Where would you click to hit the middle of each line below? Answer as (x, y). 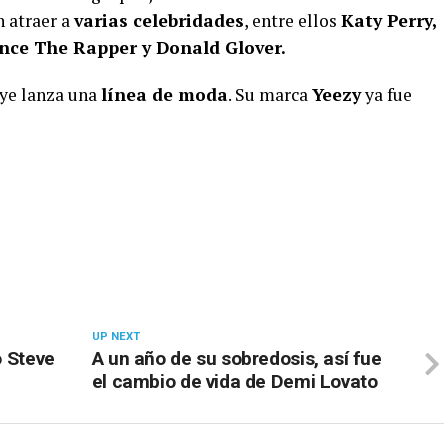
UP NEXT (115, 337)
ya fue (386, 95)
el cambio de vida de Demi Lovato (234, 382)
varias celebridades (159, 21)
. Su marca (270, 95)
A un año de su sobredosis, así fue (236, 359)
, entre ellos (292, 21)
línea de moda (164, 95)
